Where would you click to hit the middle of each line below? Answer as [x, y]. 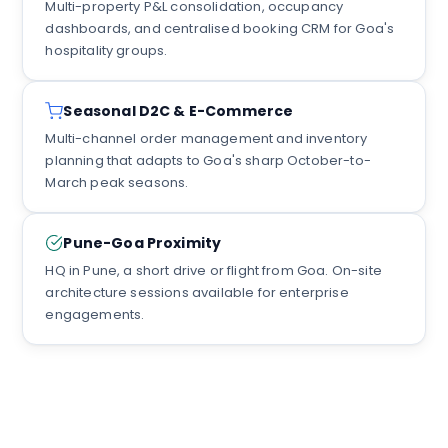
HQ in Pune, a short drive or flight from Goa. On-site [213, 270]
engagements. [95, 314]
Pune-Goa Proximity [142, 243]
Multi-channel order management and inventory [206, 138]
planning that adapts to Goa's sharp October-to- [208, 160]
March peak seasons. [117, 182]
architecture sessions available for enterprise [197, 292]
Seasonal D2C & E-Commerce [178, 111]
